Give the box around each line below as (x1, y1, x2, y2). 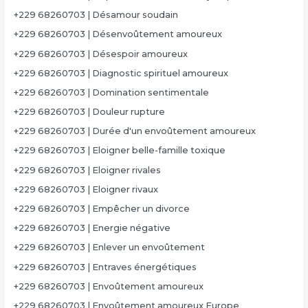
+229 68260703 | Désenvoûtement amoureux (13, 29, 222, 40)
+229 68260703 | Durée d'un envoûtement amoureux (13, 126, 256, 137)
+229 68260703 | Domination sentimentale (13, 87, 209, 98)
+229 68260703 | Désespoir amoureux (13, 48, 188, 59)
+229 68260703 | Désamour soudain (13, 10, 178, 21)
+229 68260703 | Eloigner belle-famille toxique (13, 145, 225, 156)
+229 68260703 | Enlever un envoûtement (13, 242, 205, 253)
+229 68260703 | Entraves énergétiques (13, 261, 197, 272)
